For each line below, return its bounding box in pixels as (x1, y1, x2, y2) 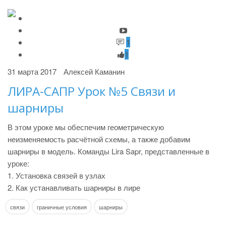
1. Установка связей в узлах (8, 170, 105, 181)
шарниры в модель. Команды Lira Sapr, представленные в (8, 146, 209, 156)
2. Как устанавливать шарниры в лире (8, 182, 140, 193)
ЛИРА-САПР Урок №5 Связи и (8, 83, 176, 99)
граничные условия (37, 203, 87, 211)
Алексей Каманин (64, 66, 125, 77)
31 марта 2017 (8, 66, 56, 77)
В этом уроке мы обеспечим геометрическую (8, 122, 164, 132)
